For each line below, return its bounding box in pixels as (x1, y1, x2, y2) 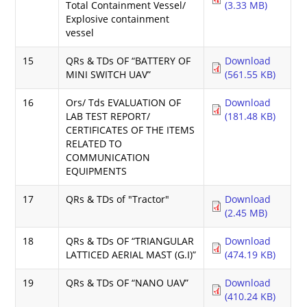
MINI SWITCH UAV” (66, 67, 151, 81)
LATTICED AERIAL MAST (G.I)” (66, 247, 197, 261)
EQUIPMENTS (66, 164, 127, 177)
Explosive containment (66, 12, 170, 25)
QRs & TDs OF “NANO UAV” (66, 275, 189, 289)
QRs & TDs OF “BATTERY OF (66, 53, 191, 67)
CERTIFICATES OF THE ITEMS (66, 123, 195, 136)
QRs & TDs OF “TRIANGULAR (66, 234, 195, 247)
